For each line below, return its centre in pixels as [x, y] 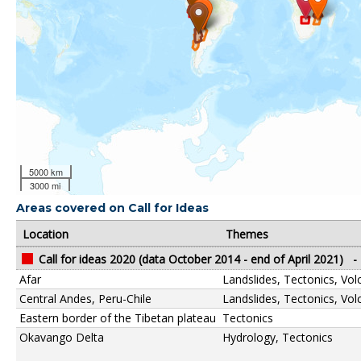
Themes [247, 234]
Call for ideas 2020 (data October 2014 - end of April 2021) [191, 259]
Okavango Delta [62, 337]
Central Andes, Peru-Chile [85, 298]
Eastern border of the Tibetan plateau [118, 317]
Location [46, 234]
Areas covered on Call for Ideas [112, 207]
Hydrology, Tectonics [278, 337]
